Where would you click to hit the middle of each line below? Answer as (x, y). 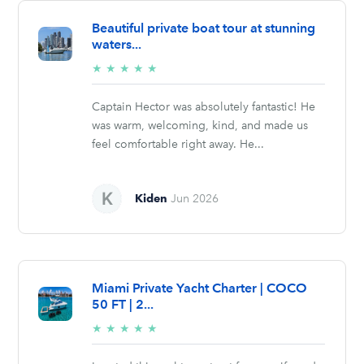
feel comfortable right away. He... (178, 144)
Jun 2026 (195, 198)
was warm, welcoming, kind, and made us (200, 125)
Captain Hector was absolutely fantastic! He (204, 106)
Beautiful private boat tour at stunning (204, 28)
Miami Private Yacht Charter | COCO (200, 288)
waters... (117, 44)
